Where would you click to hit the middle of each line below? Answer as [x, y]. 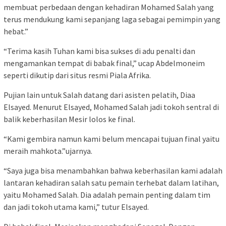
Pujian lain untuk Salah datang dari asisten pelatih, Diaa [99, 95]
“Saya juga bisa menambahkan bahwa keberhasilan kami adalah [113, 170]
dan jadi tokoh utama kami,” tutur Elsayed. [76, 207]
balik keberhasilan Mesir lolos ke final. [69, 119]
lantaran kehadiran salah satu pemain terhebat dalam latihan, [111, 182]
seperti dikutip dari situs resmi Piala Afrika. [77, 75]
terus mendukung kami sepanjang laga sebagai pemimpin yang [112, 19]
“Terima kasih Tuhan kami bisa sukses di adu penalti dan [99, 51]
